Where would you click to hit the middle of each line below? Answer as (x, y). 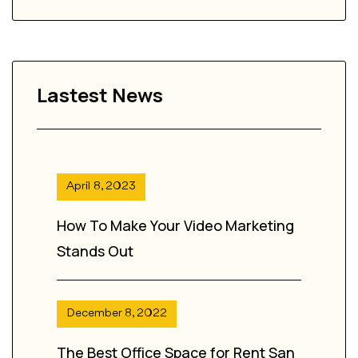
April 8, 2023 (101, 187)
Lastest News (100, 95)
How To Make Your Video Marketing (175, 226)
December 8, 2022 (117, 314)
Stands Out (95, 251)
